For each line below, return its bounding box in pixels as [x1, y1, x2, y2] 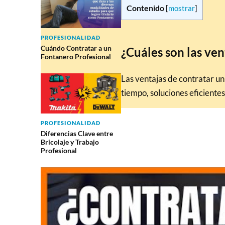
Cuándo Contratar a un [40, 43, 111, 52]
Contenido [126, 3, 164, 13]
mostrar [168, 4, 195, 13]
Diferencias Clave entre [40, 129, 113, 138]
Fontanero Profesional [40, 52, 111, 61]
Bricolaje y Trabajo [40, 137, 99, 146]
